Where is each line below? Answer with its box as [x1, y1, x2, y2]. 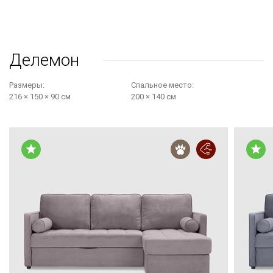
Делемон [9, 50, 79, 70]
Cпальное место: [131, 80, 194, 90]
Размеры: [9, 80, 44, 90]
